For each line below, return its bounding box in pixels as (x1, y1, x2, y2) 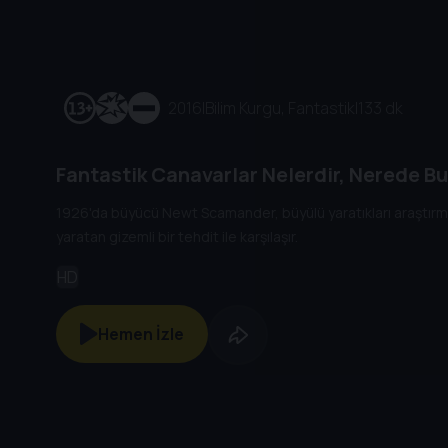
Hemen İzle (98, 322, 185, 345)
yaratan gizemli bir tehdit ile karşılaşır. (56, 227, 298, 247)
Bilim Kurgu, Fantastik (205, 96, 355, 119)
